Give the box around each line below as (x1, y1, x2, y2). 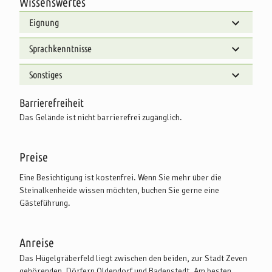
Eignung (29, 16, 59, 28)
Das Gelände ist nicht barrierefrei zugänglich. (19, 112, 182, 123)
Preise (19, 149, 48, 164)
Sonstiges (29, 69, 62, 80)
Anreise (19, 235, 54, 250)
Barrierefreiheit (19, 96, 84, 109)
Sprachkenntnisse (29, 42, 92, 54)
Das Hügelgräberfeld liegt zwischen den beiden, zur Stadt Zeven (19, 253, 247, 263)
